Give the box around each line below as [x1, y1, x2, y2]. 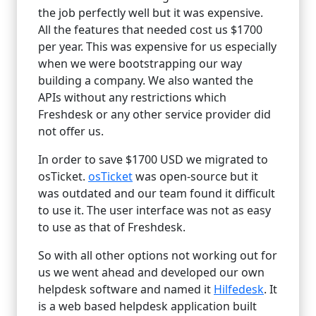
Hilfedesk [214, 281, 264, 298]
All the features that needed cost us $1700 [38, 22, 262, 38]
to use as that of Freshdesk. [38, 219, 186, 236]
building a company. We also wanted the [38, 73, 253, 89]
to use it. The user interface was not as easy [38, 202, 271, 219]
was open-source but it [133, 169, 258, 185]
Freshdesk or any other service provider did [38, 107, 271, 123]
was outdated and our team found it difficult [38, 186, 275, 202]
